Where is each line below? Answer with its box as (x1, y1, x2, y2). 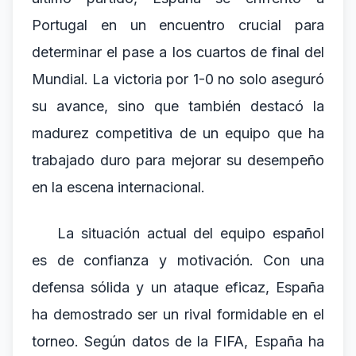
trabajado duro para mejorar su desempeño (32, 152, 324, 168)
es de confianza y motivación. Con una (32, 252, 324, 269)
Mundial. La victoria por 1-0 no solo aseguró (32, 71, 324, 87)
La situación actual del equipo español (57, 225, 324, 242)
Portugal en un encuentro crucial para (32, 17, 324, 33)
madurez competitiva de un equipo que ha (32, 125, 324, 141)
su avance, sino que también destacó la (32, 98, 324, 114)
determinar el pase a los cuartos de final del (32, 44, 324, 60)
